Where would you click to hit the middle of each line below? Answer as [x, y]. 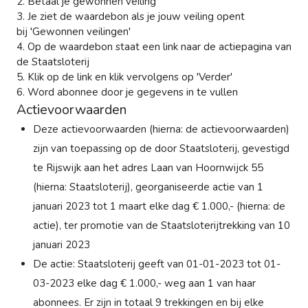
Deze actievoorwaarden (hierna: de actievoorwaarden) [161, 129]
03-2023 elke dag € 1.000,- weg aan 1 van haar [144, 283]
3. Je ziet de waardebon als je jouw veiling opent [131, 16]
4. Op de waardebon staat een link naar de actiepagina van [154, 46]
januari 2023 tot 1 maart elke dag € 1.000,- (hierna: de [159, 206]
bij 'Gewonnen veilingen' [74, 31]
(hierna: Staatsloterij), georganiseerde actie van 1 [148, 187]
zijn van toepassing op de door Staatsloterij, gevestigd [161, 148]
